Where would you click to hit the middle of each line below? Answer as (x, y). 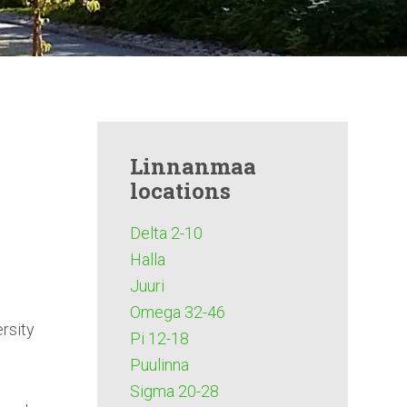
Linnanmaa (193, 166)
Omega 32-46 (177, 312)
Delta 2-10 (166, 233)
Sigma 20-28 (174, 391)
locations (180, 191)
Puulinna (159, 365)
